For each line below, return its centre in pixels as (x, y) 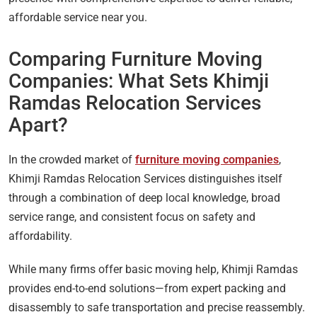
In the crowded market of (72, 160)
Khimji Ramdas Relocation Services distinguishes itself (145, 179)
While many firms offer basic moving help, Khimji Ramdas (153, 270)
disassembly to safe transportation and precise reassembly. (157, 308)
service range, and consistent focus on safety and (132, 217)
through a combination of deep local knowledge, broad (144, 198)
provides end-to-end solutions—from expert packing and (147, 289)
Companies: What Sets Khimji (139, 81)
